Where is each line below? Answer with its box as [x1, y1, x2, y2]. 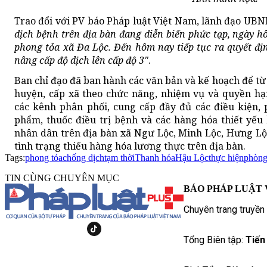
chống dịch [63, 153, 104, 163]
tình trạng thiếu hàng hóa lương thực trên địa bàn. [14, 139, 246, 153]
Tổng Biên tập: [184, 234, 246, 246]
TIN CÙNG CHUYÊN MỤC [5, 173, 119, 184]
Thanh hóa [135, 153, 175, 163]
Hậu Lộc [175, 153, 209, 163]
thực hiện [209, 153, 244, 163]
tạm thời [104, 153, 135, 163]
